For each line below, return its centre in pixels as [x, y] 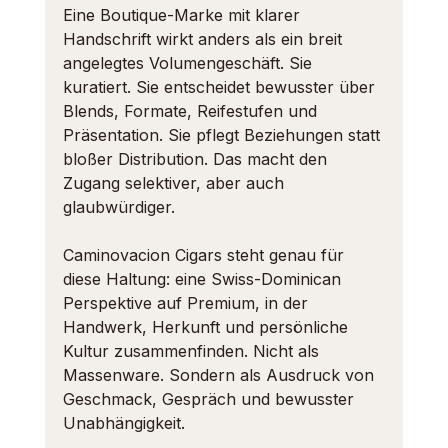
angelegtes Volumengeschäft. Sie [189, 63]
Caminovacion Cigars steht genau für [205, 255]
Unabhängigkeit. [123, 423]
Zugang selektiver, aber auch [175, 183]
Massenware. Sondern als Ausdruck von [220, 375]
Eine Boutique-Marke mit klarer [183, 15]
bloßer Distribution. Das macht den [197, 159]
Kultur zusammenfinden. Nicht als [193, 351]
